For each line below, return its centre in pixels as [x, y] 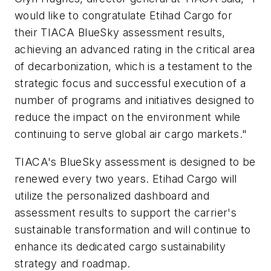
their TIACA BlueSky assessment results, [120, 33]
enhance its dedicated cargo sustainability [120, 246]
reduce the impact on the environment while [128, 117]
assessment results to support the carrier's [126, 212]
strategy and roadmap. [73, 263]
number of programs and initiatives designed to [135, 100]
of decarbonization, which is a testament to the [134, 67]
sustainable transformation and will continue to [133, 229]
